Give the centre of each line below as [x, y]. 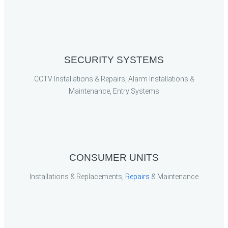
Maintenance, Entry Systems [114, 91]
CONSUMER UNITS [114, 158]
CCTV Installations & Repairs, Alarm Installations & [114, 79]
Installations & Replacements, [77, 177]
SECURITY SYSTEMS [114, 60]
